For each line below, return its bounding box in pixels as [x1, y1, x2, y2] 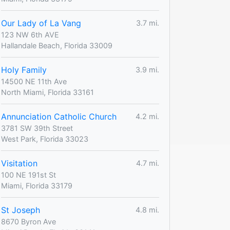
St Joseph [1, 204, 40, 215]
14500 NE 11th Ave [1, 76, 67, 86]
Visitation [1, 158, 37, 168]
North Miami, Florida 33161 [1, 87, 94, 97]
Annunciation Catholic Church [1, 111, 117, 122]
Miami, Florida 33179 [1, 181, 72, 190]
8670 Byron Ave [1, 217, 56, 226]
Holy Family [1, 64, 47, 75]
